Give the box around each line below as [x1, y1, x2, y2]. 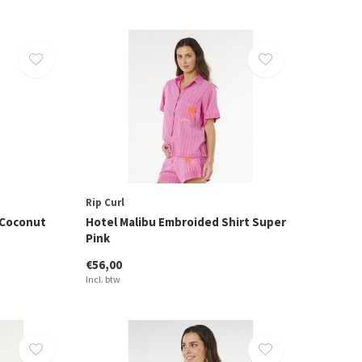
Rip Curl [85, 196, 124, 210]
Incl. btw [85, 273, 120, 286]
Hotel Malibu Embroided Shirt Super [85, 214, 286, 230]
